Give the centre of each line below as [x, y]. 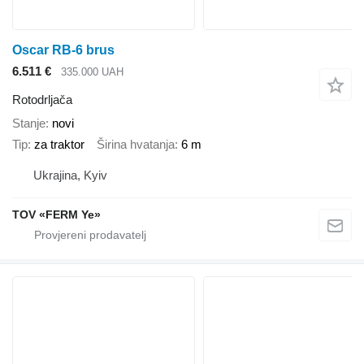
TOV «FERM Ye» [56, 214]
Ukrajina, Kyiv [70, 175]
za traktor [59, 145]
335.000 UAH [92, 72]
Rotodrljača [42, 99]
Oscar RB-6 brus [63, 50]
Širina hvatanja [136, 145]
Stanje [29, 123]
